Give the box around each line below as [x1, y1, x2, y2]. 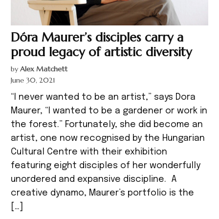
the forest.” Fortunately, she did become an [11, 120, 203, 130]
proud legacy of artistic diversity [11, 44, 192, 60]
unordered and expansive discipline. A [11, 175, 177, 184]
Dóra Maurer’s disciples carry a [11, 29, 184, 45]
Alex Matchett [20, 65, 68, 74]
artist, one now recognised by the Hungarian [11, 134, 205, 143]
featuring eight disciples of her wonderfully [11, 161, 201, 171]
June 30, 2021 [11, 76, 56, 85]
